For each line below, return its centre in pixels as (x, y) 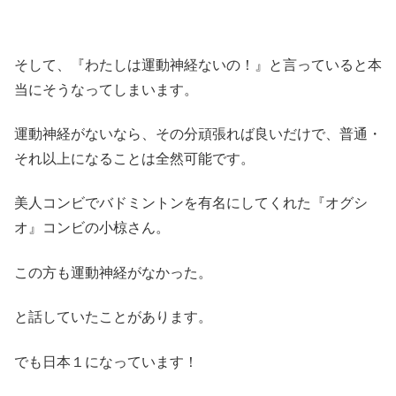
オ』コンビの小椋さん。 (92, 227)
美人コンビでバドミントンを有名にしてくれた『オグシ (191, 202)
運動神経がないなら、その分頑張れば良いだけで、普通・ (198, 133)
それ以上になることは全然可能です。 (134, 157)
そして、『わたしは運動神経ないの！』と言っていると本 (198, 64)
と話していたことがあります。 (113, 316)
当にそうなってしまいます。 (106, 88)
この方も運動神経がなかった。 (113, 271)
